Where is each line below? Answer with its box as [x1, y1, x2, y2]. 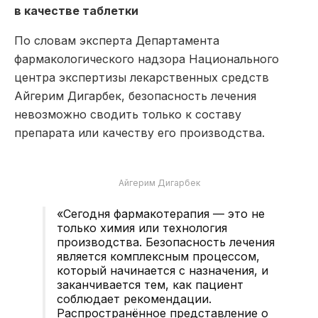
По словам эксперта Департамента [14, 33, 219, 48]
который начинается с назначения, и [57, 263, 268, 278]
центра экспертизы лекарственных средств [14, 70, 269, 84]
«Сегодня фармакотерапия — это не [57, 206, 265, 221]
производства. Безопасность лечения [57, 234, 275, 249]
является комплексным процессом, [57, 248, 260, 263]
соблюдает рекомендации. [57, 291, 212, 306]
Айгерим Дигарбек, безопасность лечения [14, 88, 256, 103]
